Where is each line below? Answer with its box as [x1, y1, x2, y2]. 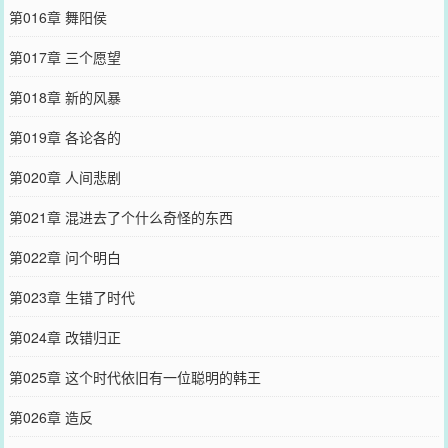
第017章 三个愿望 [8, 46, 121, 67]
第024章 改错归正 [8, 326, 121, 347]
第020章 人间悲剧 [8, 166, 121, 187]
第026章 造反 [8, 406, 93, 427]
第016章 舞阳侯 [8, 6, 107, 27]
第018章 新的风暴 [8, 86, 121, 107]
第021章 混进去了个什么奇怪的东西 [8, 206, 233, 227]
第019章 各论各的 [8, 126, 121, 147]
